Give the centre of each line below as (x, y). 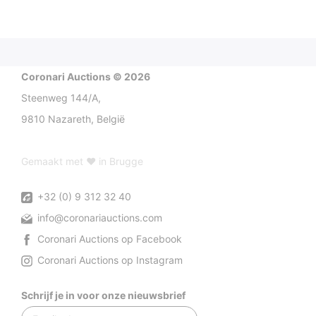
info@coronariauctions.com (98, 218)
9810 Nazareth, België (73, 119)
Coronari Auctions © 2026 (86, 77)
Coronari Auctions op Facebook (108, 239)
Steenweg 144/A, (61, 98)
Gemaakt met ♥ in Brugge (82, 162)
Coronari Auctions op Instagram (109, 260)
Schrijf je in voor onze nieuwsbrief (103, 296)
